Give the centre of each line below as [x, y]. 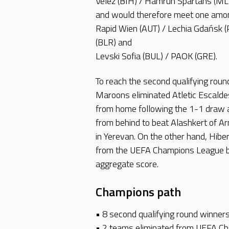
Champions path [138, 191]
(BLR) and [114, 42]
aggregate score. [127, 164]
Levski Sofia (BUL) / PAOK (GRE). [156, 56]
